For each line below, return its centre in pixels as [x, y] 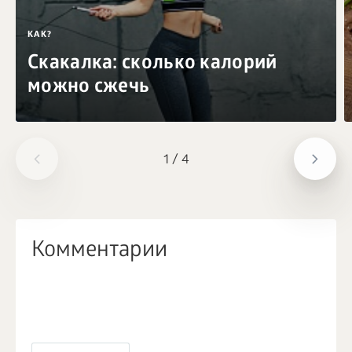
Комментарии [99, 252]
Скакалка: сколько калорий [152, 65]
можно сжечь [89, 88]
